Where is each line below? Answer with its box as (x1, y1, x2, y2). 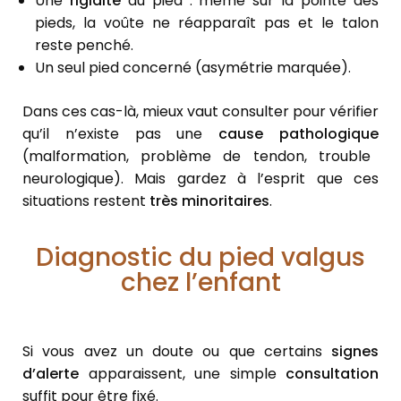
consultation (286, 363, 379, 385)
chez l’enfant (120, 265, 281, 301)
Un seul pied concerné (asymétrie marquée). (35, 57, 351, 79)
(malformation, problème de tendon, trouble (22, 146, 371, 167)
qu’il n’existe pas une (22, 124, 219, 145)
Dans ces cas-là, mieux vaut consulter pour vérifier (22, 101, 379, 123)
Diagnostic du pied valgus (36, 240, 365, 276)
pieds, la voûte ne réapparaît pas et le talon (35, 13, 379, 34)
